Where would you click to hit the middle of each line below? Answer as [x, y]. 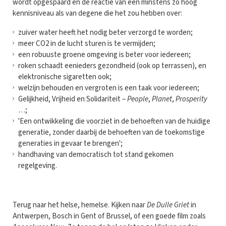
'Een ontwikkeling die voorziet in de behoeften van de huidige [114, 121]
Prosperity [191, 99]
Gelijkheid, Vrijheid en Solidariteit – [73, 99]
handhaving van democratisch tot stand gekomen [96, 154]
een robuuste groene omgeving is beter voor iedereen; [104, 54]
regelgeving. [38, 165]
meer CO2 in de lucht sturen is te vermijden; [87, 43]
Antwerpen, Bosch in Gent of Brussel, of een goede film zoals [109, 216]
